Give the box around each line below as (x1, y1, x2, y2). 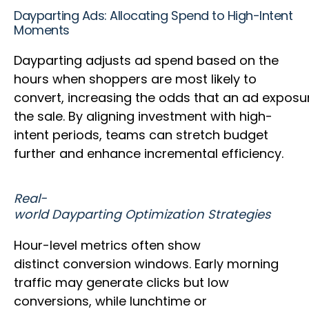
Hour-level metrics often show (14, 237, 201, 255)
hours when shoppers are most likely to (14, 70, 257, 88)
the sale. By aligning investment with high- (14, 108, 272, 126)
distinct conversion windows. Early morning (14, 255, 279, 273)
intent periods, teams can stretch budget (14, 126, 268, 144)
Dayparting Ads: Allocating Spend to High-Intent (14, 7, 293, 25)
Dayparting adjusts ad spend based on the (14, 52, 279, 70)
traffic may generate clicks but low (14, 274, 229, 292)
